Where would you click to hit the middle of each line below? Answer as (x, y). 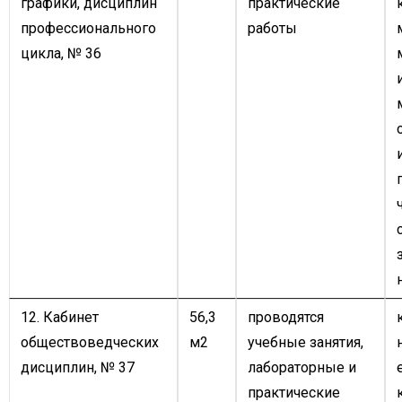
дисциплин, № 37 (78, 367)
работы (272, 28)
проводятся (286, 317)
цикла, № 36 (61, 53)
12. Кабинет (60, 317)
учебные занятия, (306, 342)
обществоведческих (90, 342)
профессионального (88, 28)
